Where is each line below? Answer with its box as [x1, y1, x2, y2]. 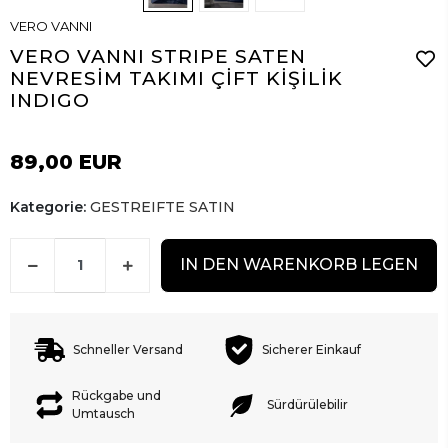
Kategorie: [10, 197, 90, 216]
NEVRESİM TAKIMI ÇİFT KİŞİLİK [10, 66, 343, 90]
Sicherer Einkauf [262, 342, 361, 358]
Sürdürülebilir [267, 397, 348, 413]
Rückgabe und [72, 388, 162, 404]
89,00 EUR [10, 149, 122, 174]
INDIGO [10, 88, 90, 112]
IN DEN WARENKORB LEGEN [180, 255, 418, 275]
